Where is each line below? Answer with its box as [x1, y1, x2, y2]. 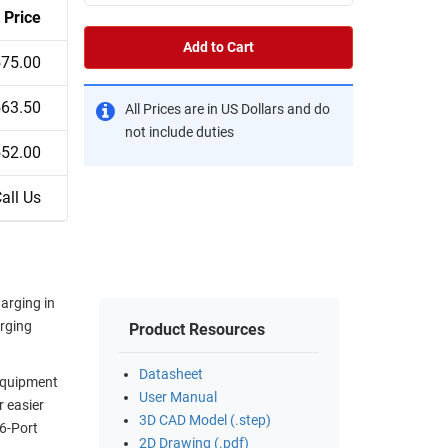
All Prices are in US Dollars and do [125, 100, 330, 118]
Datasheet [139, 366, 203, 384]
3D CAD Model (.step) [139, 412, 271, 430]
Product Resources [129, 320, 265, 340]
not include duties [125, 123, 234, 141]
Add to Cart [183, 38, 254, 56]
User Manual [139, 389, 217, 407]
